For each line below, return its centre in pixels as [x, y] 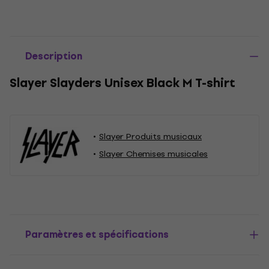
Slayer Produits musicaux [150, 137]
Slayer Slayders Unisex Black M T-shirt [122, 83]
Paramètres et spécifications [97, 234]
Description [54, 56]
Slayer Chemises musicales [153, 154]
